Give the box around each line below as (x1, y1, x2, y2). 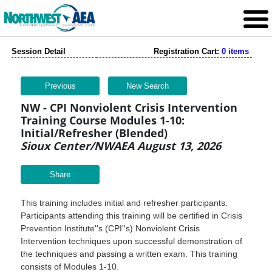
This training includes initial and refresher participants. (21, 198, 228, 208)
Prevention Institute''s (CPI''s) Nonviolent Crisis (21, 223, 200, 233)
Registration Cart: (154, 47, 222, 56)
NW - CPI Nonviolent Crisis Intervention (21, 100, 237, 115)
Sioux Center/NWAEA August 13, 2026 (21, 138, 221, 153)
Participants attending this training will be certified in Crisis (21, 211, 242, 220)
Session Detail (12, 47, 66, 56)
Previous (44, 81, 76, 90)
